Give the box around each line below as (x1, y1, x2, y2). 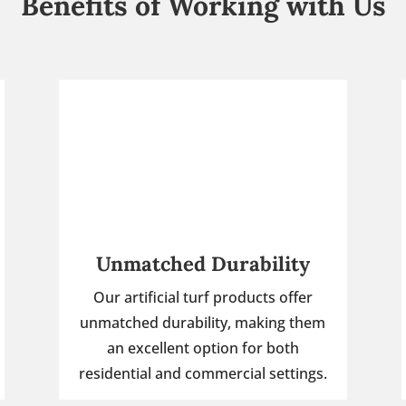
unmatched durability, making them (80, 313, 326, 333)
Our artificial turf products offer (92, 287, 313, 308)
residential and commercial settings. (78, 363, 327, 384)
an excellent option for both (106, 338, 299, 359)
